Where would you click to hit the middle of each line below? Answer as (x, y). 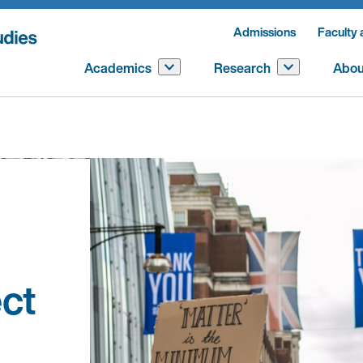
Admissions (265, 32)
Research (242, 68)
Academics (118, 68)
